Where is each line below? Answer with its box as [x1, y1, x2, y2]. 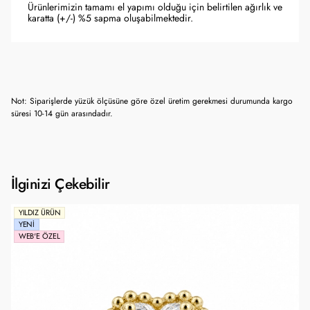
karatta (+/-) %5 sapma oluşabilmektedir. [28, 12, 193, 25]
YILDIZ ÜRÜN [18, 207, 61, 218]
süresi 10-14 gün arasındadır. [11, 108, 113, 119]
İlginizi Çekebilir [11, 174, 110, 194]
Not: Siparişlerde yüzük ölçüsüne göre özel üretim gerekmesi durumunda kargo [11, 95, 293, 107]
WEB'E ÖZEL [18, 230, 60, 241]
